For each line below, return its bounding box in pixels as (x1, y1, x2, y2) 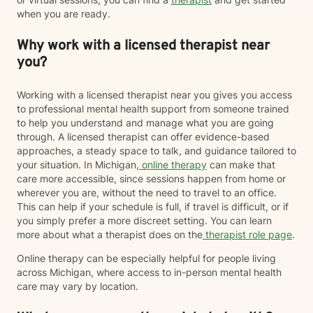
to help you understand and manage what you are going (17, 117, 274, 129)
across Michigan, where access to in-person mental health (17, 266, 282, 278)
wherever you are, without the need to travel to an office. (17, 187, 277, 198)
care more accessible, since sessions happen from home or (17, 173, 286, 184)
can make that (207, 159, 275, 170)
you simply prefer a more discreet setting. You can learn (17, 214, 272, 226)
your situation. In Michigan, (17, 159, 139, 170)
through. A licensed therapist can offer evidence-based (17, 131, 270, 143)
